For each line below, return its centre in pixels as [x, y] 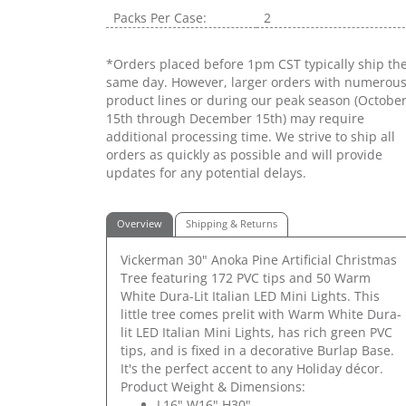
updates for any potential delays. [206, 172]
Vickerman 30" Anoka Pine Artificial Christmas [259, 259]
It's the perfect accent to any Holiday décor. [252, 368]
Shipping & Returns [232, 223]
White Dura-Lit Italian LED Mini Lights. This [250, 295]
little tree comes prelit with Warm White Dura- [261, 314]
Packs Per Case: [160, 17]
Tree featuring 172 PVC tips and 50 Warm [246, 277]
